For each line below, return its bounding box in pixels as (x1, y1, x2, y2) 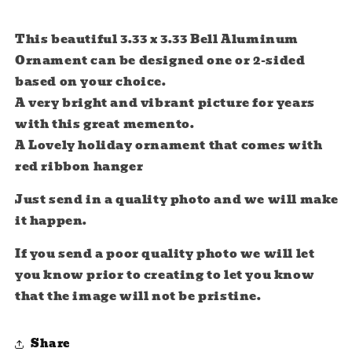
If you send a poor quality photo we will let (15, 244, 315, 263)
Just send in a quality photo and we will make (15, 189, 339, 209)
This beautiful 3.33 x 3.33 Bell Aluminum (15, 29, 299, 49)
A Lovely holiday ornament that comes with (15, 135, 323, 155)
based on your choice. (15, 71, 167, 91)
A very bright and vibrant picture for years (15, 93, 315, 112)
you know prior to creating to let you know (15, 265, 315, 284)
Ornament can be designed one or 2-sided (15, 50, 306, 70)
